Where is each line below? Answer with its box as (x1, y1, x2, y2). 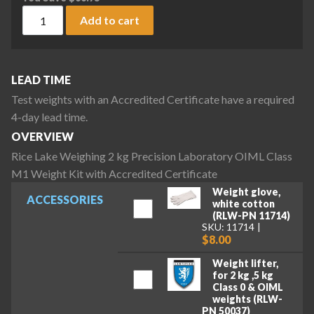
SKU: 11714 (202, 220, 255, 233)
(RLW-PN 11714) (212, 210, 290, 222)
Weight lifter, (212, 257, 278, 269)
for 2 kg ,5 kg (212, 268, 273, 281)
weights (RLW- (212, 292, 282, 305)
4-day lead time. (11, 110, 88, 124)
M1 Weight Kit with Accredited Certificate (11, 166, 217, 180)
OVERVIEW (11, 129, 74, 143)
